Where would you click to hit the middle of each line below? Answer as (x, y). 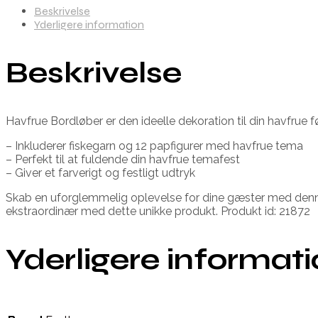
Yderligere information (89, 24)
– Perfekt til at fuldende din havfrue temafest (123, 159)
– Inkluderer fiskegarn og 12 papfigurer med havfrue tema (154, 146)
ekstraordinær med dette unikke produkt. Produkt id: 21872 (158, 211)
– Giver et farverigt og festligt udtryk (100, 172)
